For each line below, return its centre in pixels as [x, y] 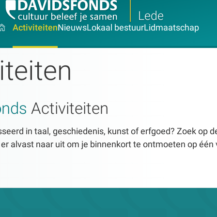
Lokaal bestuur [116, 27]
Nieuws [72, 27]
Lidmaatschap [172, 27]
